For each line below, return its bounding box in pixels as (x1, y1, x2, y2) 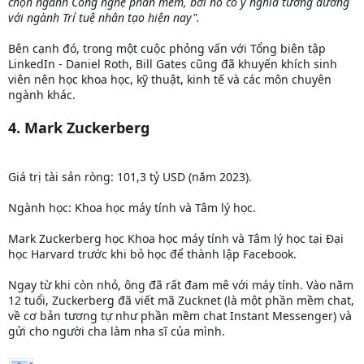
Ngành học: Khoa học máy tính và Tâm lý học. (8, 199, 256, 215)
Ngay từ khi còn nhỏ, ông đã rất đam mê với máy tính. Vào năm (8, 276, 353, 292)
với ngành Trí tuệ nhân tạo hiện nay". (8, 9, 200, 25)
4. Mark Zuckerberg (8, 117, 149, 137)
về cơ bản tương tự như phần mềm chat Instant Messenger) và (8, 307, 352, 323)
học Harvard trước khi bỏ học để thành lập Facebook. (8, 245, 297, 262)
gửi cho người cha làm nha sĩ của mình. (8, 323, 225, 339)
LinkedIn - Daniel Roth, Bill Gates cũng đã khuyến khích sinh (8, 55, 337, 71)
